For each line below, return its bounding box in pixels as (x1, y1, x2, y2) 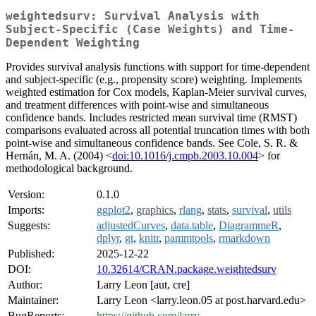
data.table (171, 219, 213, 232)
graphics (136, 204, 174, 217)
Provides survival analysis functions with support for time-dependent (6, 61, 310, 73)
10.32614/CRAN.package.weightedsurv (97, 263, 276, 276)
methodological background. (6, 162, 133, 175)
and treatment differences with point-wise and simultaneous (6, 99, 269, 111)
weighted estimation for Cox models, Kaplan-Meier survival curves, (6, 86, 307, 99)
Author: (8, 279, 42, 291)
